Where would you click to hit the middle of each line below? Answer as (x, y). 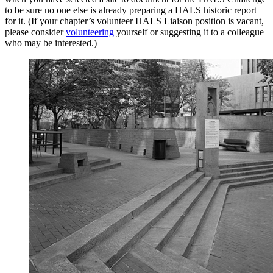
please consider (35, 32)
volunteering (90, 32)
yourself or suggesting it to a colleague (189, 32)
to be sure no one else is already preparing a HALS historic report (131, 10)
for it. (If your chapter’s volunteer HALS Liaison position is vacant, (134, 21)
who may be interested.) (51, 43)
